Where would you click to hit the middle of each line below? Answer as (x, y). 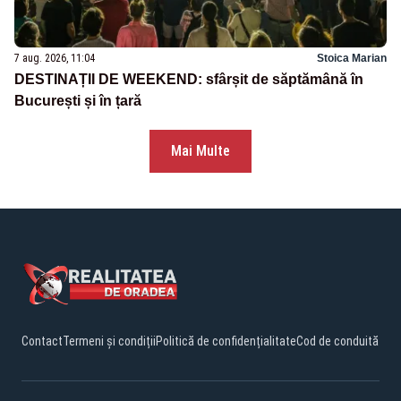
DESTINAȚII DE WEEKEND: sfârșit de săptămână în (189, 80)
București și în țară (78, 101)
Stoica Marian (352, 59)
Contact (42, 341)
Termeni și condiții (109, 341)
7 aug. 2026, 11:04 (55, 59)
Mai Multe (200, 151)
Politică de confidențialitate (226, 341)
